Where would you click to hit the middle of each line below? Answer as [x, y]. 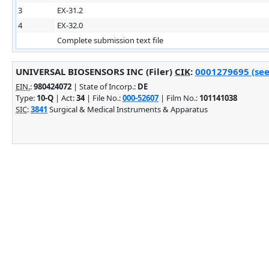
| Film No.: [179, 98]
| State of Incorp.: [104, 86]
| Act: [65, 98]
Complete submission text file [110, 40]
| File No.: [104, 98]
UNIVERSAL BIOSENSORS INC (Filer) [95, 71]
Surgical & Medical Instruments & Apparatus [128, 109]
